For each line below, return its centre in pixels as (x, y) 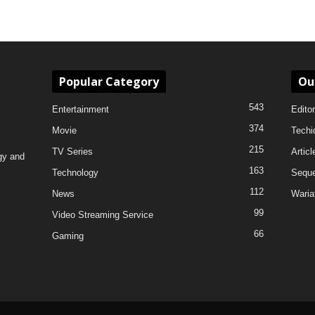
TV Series (72, 152)
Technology (75, 173)
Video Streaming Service (102, 215)
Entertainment (80, 109)
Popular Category (109, 82)
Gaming (67, 236)
